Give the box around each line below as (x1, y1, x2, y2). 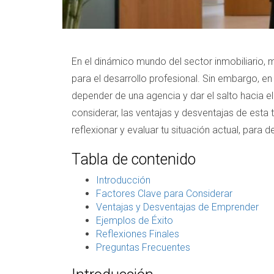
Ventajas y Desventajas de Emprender (96, 201, 259, 213)
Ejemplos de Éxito (96, 214, 173, 226)
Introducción (96, 174, 150, 186)
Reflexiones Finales (96, 228, 179, 240)
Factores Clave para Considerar (96, 187, 232, 199)
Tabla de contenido (72, 150, 196, 168)
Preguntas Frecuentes (96, 241, 190, 253)
